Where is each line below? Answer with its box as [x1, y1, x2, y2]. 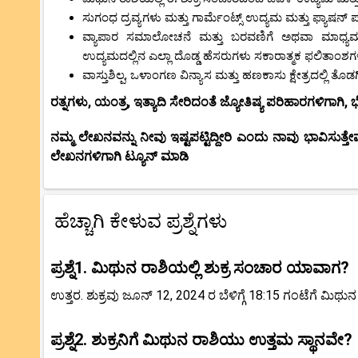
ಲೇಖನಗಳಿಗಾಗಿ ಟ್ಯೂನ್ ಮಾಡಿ [50, 148, 189, 164]
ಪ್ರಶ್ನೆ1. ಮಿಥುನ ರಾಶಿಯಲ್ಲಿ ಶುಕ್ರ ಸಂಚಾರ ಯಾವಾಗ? [50, 257, 349, 277]
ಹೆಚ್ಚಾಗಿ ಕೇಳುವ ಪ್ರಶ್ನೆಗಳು [54, 209, 227, 233]
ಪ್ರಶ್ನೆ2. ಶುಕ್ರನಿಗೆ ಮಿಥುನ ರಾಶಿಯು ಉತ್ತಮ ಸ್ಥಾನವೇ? [50, 329, 352, 349]
